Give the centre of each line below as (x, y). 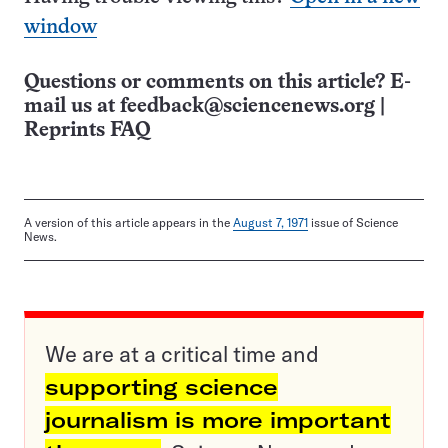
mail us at (72, 107)
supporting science (161, 387)
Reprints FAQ (87, 131)
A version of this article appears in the (128, 223)
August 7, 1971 (270, 223)
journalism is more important (218, 420)
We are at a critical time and (182, 354)
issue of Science (353, 223)
